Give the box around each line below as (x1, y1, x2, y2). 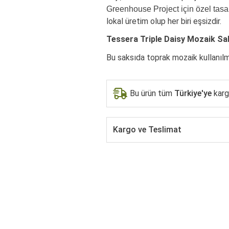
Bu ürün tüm (130, 88, 175, 98)
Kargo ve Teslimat (113, 124, 182, 134)
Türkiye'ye (174, 88, 212, 98)
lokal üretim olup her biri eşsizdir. (106, 16, 222, 27)
